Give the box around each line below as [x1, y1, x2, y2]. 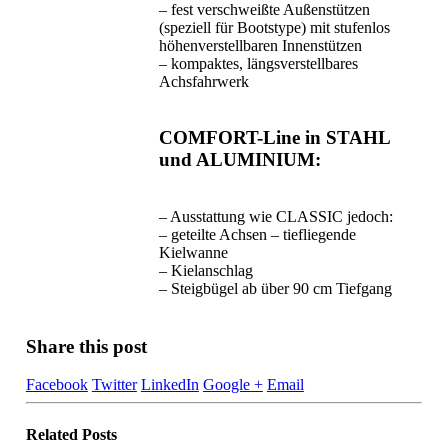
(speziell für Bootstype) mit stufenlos [158, 18, 390, 36]
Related [25, 425, 82, 443]
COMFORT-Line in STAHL [158, 127, 390, 149]
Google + [202, 376, 263, 394]
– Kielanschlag [158, 262, 253, 280]
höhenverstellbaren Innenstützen [158, 36, 362, 54]
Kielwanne [158, 244, 228, 262]
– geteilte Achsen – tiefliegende [158, 226, 356, 244]
